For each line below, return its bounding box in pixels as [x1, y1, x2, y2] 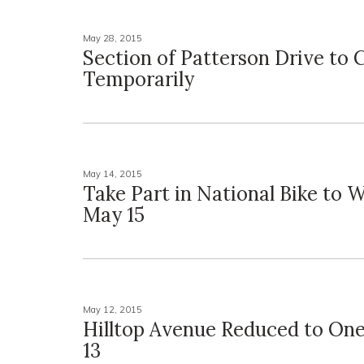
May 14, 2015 [83, 168, 142, 180]
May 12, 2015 [83, 304, 142, 315]
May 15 [83, 202, 145, 227]
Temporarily [83, 67, 194, 92]
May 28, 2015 [83, 32, 142, 44]
